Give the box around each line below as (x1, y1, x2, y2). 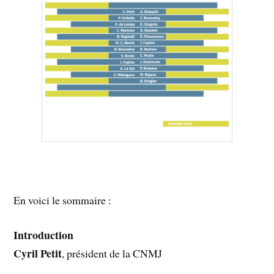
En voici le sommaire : (13, 192, 112, 207)
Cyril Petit (13, 245, 62, 261)
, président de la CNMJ (62, 245, 163, 261)
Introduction (13, 226, 74, 243)
